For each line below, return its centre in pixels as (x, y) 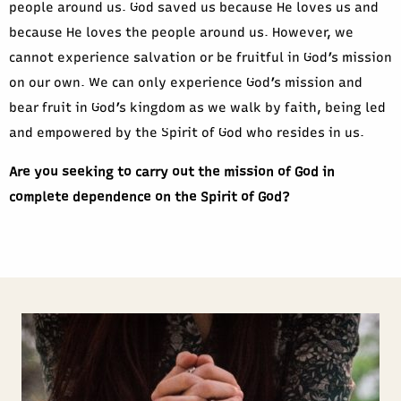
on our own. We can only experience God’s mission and (186, 83)
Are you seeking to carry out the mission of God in (172, 172)
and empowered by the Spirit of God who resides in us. (187, 133)
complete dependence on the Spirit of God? (149, 197)
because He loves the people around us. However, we (181, 33)
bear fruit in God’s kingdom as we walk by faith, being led (197, 108)
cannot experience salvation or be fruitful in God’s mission (200, 58)
